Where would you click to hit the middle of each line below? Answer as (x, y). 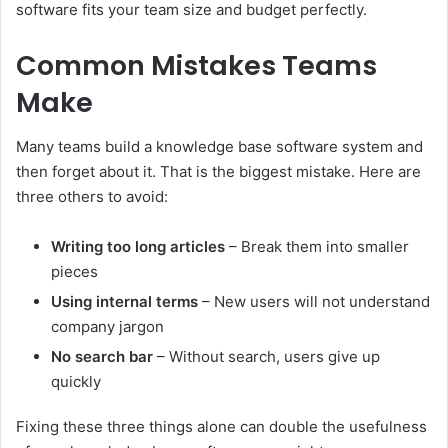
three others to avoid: (92, 197)
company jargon (107, 327)
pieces (74, 272)
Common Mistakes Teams (196, 65)
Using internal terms (124, 302)
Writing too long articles (138, 247)
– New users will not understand (314, 302)
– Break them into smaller (317, 247)
